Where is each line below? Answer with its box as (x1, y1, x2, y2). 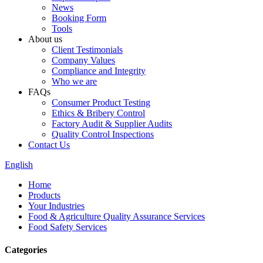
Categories (5, 245, 47, 255)
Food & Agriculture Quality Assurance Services (28, 211, 205, 221)
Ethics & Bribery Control (52, 108, 145, 118)
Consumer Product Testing (52, 97, 150, 107)
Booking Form (52, 13, 106, 23)
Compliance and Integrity (52, 66, 146, 76)
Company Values (52, 55, 115, 65)
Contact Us (28, 140, 70, 150)
